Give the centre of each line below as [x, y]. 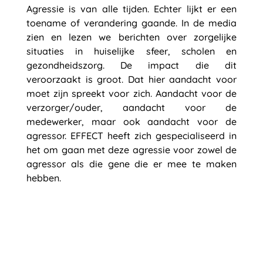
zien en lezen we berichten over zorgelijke [131, 37]
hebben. [43, 178]
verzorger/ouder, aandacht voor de [131, 107]
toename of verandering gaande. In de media [131, 23]
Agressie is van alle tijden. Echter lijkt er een [131, 9]
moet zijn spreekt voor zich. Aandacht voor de [131, 93]
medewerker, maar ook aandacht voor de [131, 122]
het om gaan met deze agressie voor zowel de [131, 150]
